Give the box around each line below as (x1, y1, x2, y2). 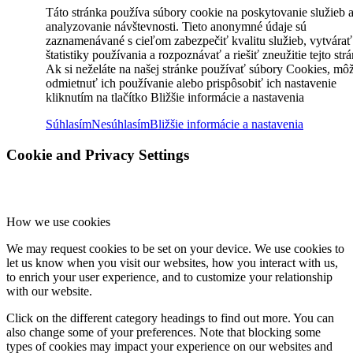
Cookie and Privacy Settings (6, 147, 189, 164)
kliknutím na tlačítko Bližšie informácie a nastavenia (46, 91, 304, 105)
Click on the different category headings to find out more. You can (6, 310, 334, 325)
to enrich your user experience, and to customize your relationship (6, 269, 333, 284)
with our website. (6, 284, 92, 298)
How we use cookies (6, 214, 110, 229)
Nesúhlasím (91, 117, 150, 132)
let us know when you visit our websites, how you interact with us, (6, 255, 338, 269)
